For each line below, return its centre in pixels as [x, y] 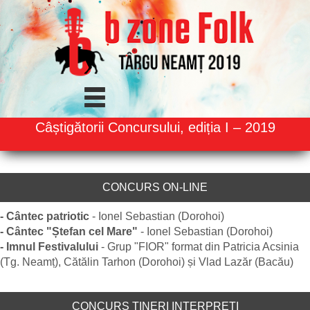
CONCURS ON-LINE [155, 187]
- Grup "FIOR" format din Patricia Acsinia [200, 247]
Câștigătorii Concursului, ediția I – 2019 [155, 127]
